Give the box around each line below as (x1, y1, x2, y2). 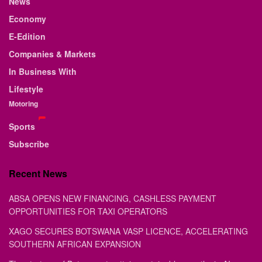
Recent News (9, 166, 67, 180)
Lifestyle (9, 82, 43, 95)
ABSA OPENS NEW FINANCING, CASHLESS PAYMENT (9, 192, 216, 204)
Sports (9, 120, 35, 132)
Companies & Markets (9, 47, 96, 60)
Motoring (9, 98, 38, 109)
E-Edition (9, 30, 46, 42)
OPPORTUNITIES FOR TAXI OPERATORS (9, 205, 167, 217)
